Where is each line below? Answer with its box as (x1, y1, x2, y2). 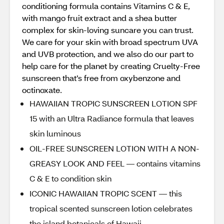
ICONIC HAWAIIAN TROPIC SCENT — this (29, 188, 182, 198)
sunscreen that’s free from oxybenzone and (22, 72, 180, 83)
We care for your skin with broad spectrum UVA (22, 36, 198, 47)
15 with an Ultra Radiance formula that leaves (29, 113, 194, 123)
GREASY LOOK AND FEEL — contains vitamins (29, 158, 200, 168)
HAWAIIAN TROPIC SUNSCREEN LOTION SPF (29, 98, 197, 108)
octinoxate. (22, 84, 62, 95)
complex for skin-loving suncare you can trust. (22, 24, 193, 35)
